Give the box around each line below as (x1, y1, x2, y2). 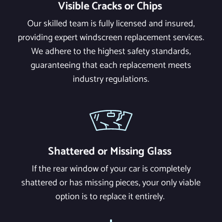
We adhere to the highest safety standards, (31, 44, 191, 59)
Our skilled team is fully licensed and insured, (27, 16, 195, 31)
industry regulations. (73, 71, 149, 87)
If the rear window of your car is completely (31, 161, 191, 176)
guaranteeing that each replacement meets (31, 57, 191, 73)
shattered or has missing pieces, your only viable (21, 175, 201, 190)
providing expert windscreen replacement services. (18, 30, 204, 45)
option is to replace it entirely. (55, 189, 166, 204)
